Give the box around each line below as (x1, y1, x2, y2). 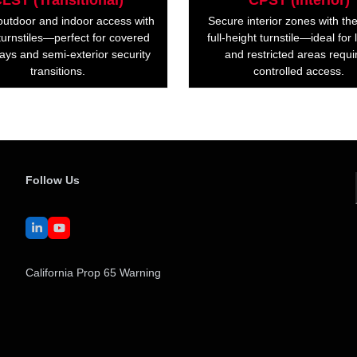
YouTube (57, 226, 103, 239)
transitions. (30, 65, 86, 78)
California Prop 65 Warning (25, 266, 162, 280)
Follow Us (25, 174, 80, 187)
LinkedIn (35, 226, 79, 239)
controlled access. (253, 65, 345, 78)
